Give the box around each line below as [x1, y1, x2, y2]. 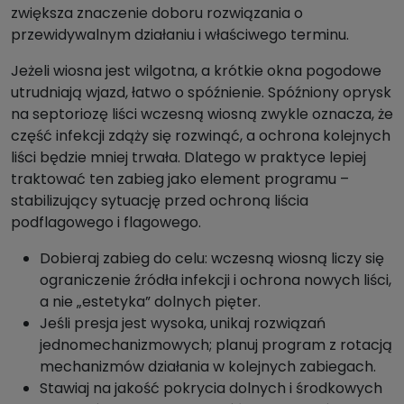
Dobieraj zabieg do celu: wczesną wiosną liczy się [40, 248, 384, 270]
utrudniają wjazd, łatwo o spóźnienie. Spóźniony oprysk [11, 82, 391, 104]
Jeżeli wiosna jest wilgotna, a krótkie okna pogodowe [11, 60, 381, 82]
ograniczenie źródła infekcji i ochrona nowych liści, [40, 270, 391, 291]
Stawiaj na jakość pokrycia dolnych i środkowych [40, 378, 382, 399]
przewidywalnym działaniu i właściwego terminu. [11, 24, 349, 46]
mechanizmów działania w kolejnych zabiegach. [40, 356, 376, 378]
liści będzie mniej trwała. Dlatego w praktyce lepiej [11, 147, 366, 169]
